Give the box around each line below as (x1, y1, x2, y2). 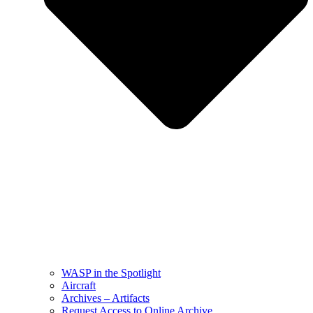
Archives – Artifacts (61, 291, 150, 304)
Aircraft (61, 279, 96, 291)
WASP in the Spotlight (61, 266, 161, 279)
